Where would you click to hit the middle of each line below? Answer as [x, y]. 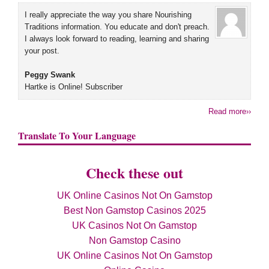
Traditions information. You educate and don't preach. [117, 27]
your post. [42, 51]
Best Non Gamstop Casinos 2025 [134, 211]
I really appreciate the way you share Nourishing [108, 15]
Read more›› [230, 112]
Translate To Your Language [77, 136]
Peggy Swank [50, 75]
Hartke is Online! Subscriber [74, 87]
